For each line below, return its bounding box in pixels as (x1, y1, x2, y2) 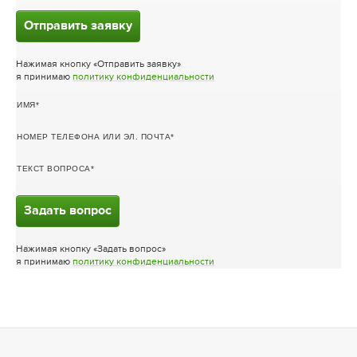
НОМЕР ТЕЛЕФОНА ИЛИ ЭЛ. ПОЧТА (17, 131, 171, 141)
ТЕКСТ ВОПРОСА (17, 163, 91, 173)
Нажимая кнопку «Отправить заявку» (16, 59, 181, 69)
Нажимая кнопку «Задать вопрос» (16, 244, 166, 254)
